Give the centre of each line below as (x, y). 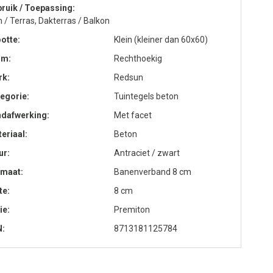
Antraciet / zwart (147, 153)
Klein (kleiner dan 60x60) (161, 40)
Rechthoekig (138, 58)
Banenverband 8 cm (153, 172)
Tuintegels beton (146, 96)
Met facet (133, 115)
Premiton (132, 210)
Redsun (129, 77)
